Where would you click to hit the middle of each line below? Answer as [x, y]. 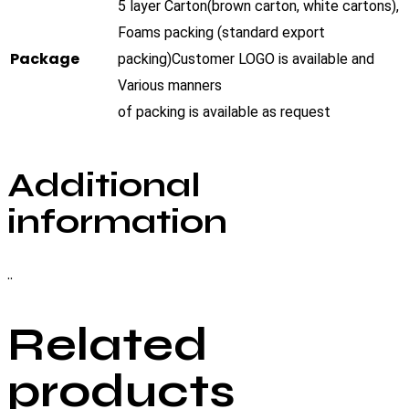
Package [45, 59]
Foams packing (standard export [221, 33]
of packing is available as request [224, 112]
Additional [104, 185]
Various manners [170, 86]
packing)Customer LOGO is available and [246, 59]
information [117, 222]
